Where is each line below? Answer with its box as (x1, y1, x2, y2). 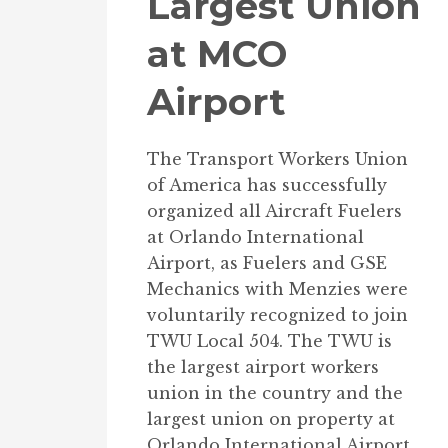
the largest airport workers (147, 356, 379, 377)
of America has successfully (147, 174, 387, 195)
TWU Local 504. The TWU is (147, 330, 392, 351)
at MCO (147, 30, 287, 76)
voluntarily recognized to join (147, 304, 408, 325)
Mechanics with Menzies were (147, 278, 408, 299)
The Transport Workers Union (147, 148, 408, 169)
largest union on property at (147, 408, 395, 429)
